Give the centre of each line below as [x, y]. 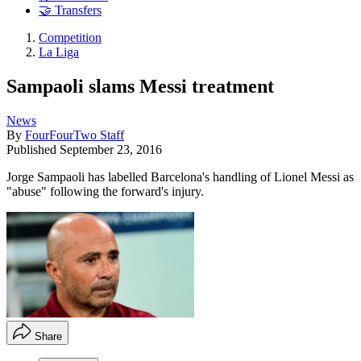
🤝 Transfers [70, 10]
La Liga [59, 52]
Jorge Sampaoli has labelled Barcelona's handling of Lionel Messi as [180, 176]
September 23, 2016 [111, 149]
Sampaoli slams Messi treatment [140, 86]
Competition [70, 38]
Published [33, 149]
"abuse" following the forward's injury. [105, 191]
